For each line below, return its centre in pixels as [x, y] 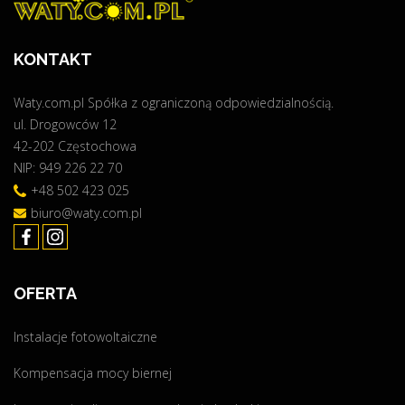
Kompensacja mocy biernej [93, 373]
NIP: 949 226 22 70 [68, 167]
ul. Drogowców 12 [65, 124]
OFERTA [45, 293]
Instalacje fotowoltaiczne [85, 337]
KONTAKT [53, 59]
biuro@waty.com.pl [86, 213]
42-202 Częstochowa [75, 146]
